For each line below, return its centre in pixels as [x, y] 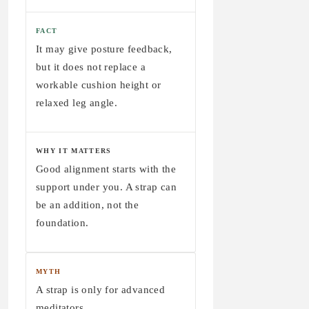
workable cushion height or [99, 84]
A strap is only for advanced [101, 289]
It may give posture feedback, [104, 49]
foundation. [62, 222]
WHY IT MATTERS [74, 150]
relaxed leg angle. [77, 102]
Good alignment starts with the [106, 169]
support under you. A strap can [106, 187]
